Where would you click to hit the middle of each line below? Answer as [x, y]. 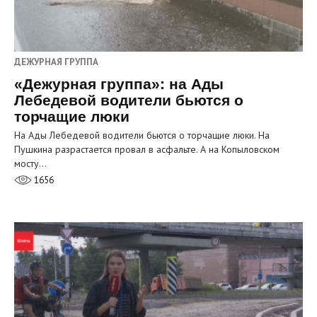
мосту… [30, 163]
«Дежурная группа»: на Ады [119, 83]
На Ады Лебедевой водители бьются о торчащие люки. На [142, 135]
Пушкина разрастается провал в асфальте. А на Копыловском [147, 149]
